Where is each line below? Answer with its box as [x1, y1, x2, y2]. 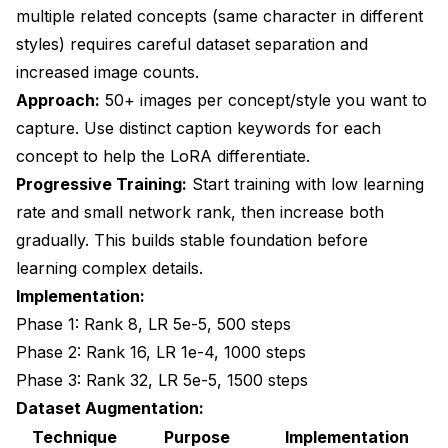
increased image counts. [16, 61, 199, 82]
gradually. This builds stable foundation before [16, 229, 368, 250]
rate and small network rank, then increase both [16, 201, 384, 222]
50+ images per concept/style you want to [100, 89, 427, 110]
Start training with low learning [187, 173, 424, 194]
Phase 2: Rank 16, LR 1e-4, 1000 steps [16, 341, 306, 362]
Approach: [16, 89, 100, 110]
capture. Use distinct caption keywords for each [16, 117, 381, 138]
